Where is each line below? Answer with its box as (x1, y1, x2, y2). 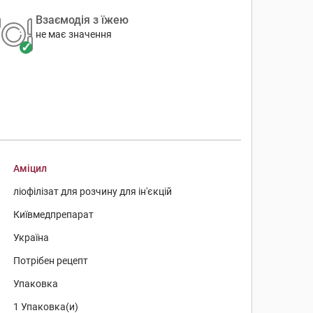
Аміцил (13, 163, 48, 174)
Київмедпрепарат (13, 209, 94, 220)
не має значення (35, 29, 112, 40)
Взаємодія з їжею (35, 13, 129, 27)
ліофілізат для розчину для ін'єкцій (13, 186, 173, 197)
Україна (13, 232, 50, 243)
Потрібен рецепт (13, 255, 89, 266)
